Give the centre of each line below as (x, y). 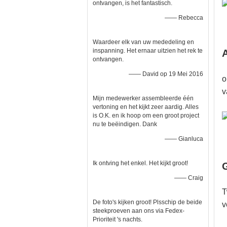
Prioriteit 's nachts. (118, 219)
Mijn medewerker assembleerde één (143, 98)
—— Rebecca (184, 18)
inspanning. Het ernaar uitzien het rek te (148, 51)
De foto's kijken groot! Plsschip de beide (147, 202)
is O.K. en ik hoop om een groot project (146, 116)
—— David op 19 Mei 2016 (166, 74)
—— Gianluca (184, 139)
